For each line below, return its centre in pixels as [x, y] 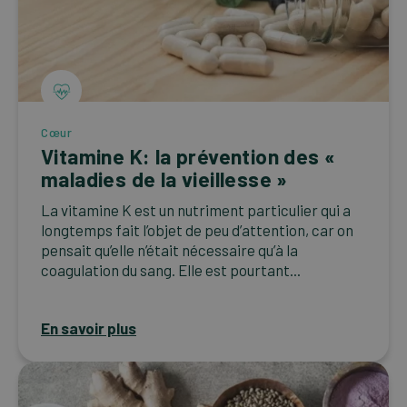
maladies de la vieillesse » [164, 179]
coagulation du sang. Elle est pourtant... [171, 270]
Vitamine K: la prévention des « [189, 157]
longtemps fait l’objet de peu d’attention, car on [197, 230]
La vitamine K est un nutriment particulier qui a [196, 210]
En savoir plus [89, 328]
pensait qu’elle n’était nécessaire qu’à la [169, 250]
